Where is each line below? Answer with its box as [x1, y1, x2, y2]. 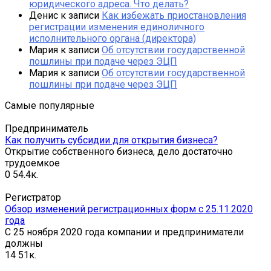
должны [5, 237, 43, 249]
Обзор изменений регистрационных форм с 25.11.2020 [5, 203, 253, 215]
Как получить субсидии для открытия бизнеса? [5, 134, 218, 146]
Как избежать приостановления [102, 9, 246, 21]
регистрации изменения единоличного [29, 21, 204, 33]
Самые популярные [5, 99, 94, 111]
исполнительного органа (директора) [29, 32, 196, 44]
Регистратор [5, 191, 61, 203]
